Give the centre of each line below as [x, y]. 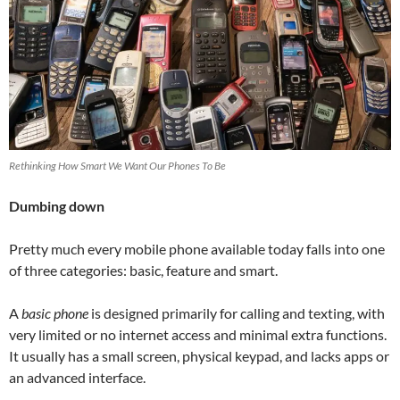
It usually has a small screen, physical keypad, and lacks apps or [199, 356]
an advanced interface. [77, 378]
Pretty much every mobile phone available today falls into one [197, 249]
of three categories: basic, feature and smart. [143, 271]
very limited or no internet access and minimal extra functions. [198, 335]
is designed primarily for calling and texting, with [237, 313]
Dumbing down [57, 206]
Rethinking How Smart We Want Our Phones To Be [117, 166]
